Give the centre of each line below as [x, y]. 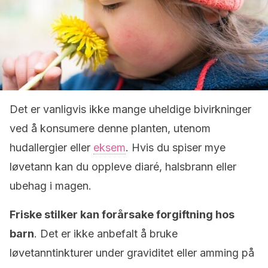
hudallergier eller [51, 147]
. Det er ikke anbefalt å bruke [106, 234]
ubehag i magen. [51, 186]
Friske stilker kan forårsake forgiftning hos [122, 214]
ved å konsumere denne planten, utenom [110, 128]
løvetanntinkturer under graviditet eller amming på [132, 253]
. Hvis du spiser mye [176, 147]
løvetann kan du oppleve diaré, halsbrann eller [123, 167]
